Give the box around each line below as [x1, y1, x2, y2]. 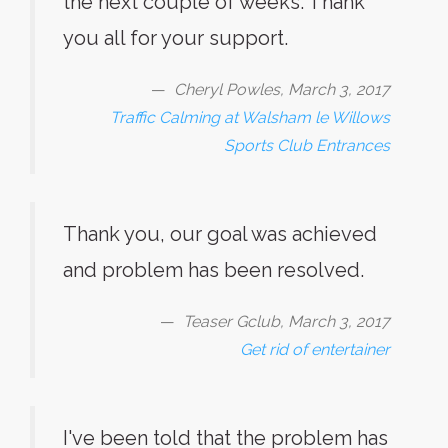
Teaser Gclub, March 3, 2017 [183, 312, 390, 331]
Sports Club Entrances [224, 136, 390, 155]
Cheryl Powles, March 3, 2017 [174, 80, 390, 99]
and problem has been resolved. [63, 258, 364, 282]
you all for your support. [63, 26, 288, 50]
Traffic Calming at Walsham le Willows [110, 108, 390, 127]
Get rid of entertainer [240, 340, 390, 359]
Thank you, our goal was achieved [63, 222, 377, 246]
